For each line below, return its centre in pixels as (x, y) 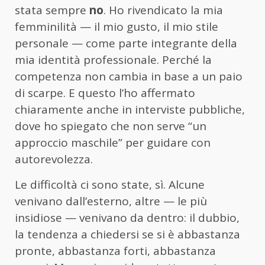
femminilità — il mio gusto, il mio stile (117, 27)
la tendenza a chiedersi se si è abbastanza (127, 235)
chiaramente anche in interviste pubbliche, (130, 110)
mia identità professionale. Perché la (113, 60)
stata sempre (52, 10)
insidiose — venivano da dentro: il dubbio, (127, 218)
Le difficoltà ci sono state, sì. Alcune (110, 185)
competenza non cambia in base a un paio (129, 77)
